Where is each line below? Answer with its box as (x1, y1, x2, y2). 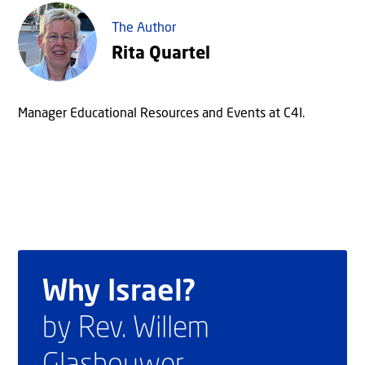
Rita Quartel (112, 45, 210, 63)
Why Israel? (42, 277, 196, 307)
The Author (112, 21, 176, 35)
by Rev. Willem (42, 314, 209, 344)
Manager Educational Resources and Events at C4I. (18, 107, 305, 121)
